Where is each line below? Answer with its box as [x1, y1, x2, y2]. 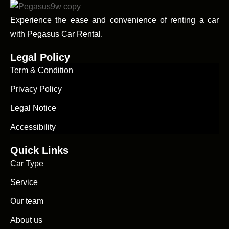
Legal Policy [10, 52, 70, 63]
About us [10, 216, 42, 225]
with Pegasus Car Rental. [10, 30, 103, 39]
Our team [10, 197, 43, 206]
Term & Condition [10, 66, 73, 75]
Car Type [10, 159, 43, 168]
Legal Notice [10, 104, 56, 113]
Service [10, 178, 38, 187]
